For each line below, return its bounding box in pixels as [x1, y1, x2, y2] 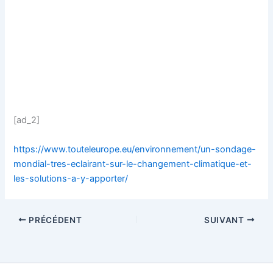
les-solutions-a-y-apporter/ [13, 172, 129, 184]
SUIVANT [204, 214, 247, 225]
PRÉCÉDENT [26, 214, 82, 225]
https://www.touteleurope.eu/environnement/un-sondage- [13, 143, 257, 155]
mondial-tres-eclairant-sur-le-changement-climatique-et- [13, 158, 252, 169]
